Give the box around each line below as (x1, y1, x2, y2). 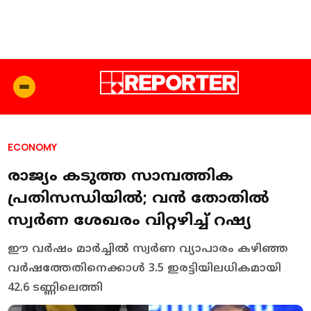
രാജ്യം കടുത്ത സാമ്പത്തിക (8, 167, 234, 186)
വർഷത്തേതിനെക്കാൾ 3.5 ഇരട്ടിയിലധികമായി (8, 261, 282, 276)
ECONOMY (8, 140, 58, 153)
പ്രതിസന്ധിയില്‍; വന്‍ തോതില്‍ (8, 189, 270, 208)
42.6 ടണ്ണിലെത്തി (8, 280, 103, 295)
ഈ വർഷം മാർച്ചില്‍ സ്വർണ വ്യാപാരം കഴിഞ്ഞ (8, 242, 289, 256)
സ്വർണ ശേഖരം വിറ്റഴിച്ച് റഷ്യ (8, 211, 252, 230)
